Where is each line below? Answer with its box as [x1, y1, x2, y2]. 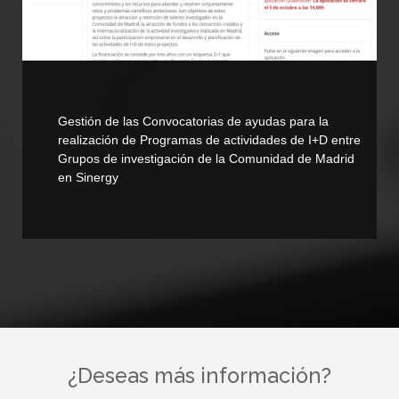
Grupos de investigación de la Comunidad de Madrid [58, 151, 354, 166]
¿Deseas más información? [68, 363, 331, 387]
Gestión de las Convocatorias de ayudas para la [58, 113, 329, 128]
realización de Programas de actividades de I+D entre [58, 132, 361, 147]
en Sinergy [58, 169, 118, 184]
